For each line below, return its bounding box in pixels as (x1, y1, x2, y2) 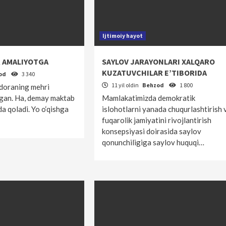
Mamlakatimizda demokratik (101, 93, 195, 102)
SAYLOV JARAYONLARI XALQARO (101, 56, 215, 67)
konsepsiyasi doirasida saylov (101, 127, 201, 136)
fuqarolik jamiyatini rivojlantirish (101, 116, 211, 125)
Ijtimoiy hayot (102, 32, 143, 39)
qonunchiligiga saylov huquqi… (101, 138, 204, 147)
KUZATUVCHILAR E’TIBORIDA (101, 68, 207, 78)
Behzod (142, 81, 165, 89)
